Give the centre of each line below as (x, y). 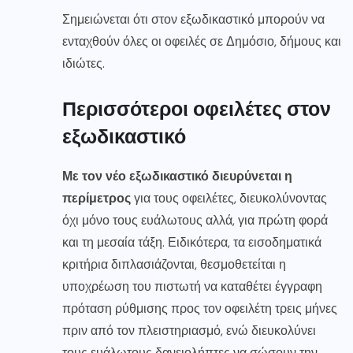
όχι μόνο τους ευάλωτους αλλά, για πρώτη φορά (195, 221)
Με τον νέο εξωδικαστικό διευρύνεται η (177, 176)
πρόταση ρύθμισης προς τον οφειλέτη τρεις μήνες (200, 309)
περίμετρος (97, 199)
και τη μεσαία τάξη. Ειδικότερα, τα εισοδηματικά (192, 243)
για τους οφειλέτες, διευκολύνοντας (229, 199)
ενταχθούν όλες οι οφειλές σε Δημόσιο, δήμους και (202, 42)
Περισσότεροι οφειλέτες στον (197, 108)
